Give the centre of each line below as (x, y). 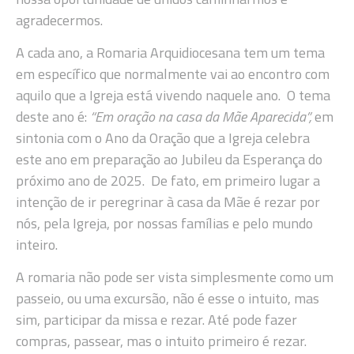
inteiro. (37, 245)
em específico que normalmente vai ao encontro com (173, 74)
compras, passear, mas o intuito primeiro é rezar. (161, 341)
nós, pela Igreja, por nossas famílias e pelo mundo (164, 224)
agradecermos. (59, 20)
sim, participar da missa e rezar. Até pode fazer (156, 320)
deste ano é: (53, 117)
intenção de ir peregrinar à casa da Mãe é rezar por (168, 202)
